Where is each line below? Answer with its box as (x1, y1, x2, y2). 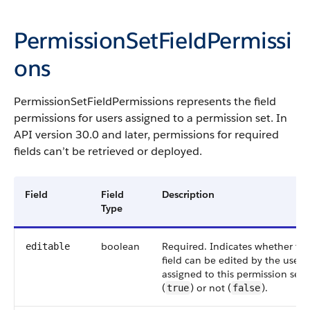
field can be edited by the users (162, 254, 307, 266)
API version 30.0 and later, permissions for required (14, 127, 279, 142)
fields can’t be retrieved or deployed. (14, 144, 202, 158)
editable (26, 241, 70, 252)
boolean (101, 240, 140, 253)
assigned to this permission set (162, 268, 303, 280)
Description (162, 188, 215, 201)
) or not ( (190, 282, 231, 294)
